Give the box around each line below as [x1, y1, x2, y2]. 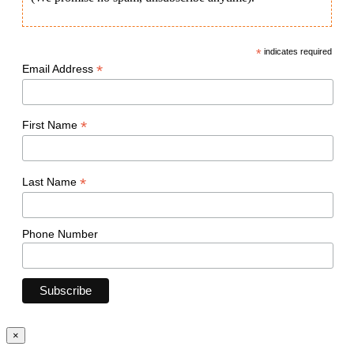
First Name [22, 119, 81, 132]
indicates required [262, 46, 332, 56]
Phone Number [22, 227, 98, 240]
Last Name [22, 175, 80, 189]
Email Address [22, 62, 96, 75]
